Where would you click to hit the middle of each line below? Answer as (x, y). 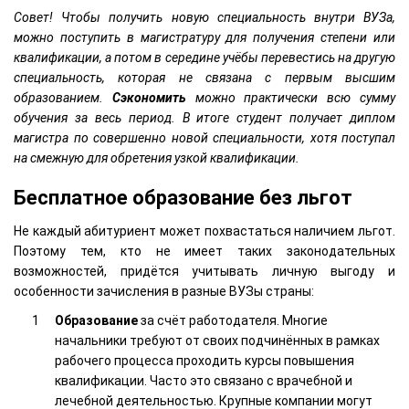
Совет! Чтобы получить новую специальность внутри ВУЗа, (204, 17)
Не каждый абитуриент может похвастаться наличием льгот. (204, 231)
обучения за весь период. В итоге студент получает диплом (204, 117)
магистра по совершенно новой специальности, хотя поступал (204, 137)
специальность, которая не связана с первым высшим (204, 77)
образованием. (63, 97)
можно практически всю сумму (291, 97)
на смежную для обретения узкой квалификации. (157, 157)
